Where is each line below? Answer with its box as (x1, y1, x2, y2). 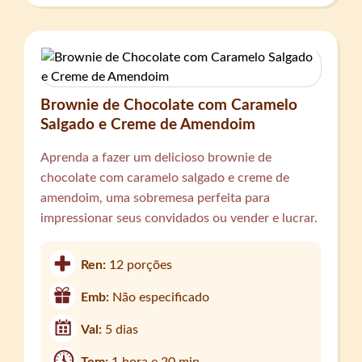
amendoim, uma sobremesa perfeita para (40, 192, 271, 205)
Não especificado (112, 291, 210, 305)
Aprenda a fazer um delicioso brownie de (40, 151, 272, 165)
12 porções (109, 259, 173, 272)
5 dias (105, 323, 139, 337)
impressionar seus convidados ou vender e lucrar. (40, 212, 318, 225)
